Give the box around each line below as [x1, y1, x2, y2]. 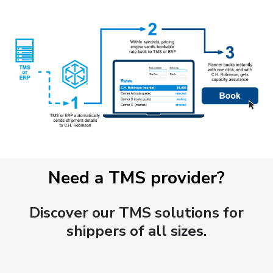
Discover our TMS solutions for [29, 203, 244, 223]
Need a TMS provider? [48, 166, 225, 190]
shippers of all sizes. [66, 221, 207, 241]
